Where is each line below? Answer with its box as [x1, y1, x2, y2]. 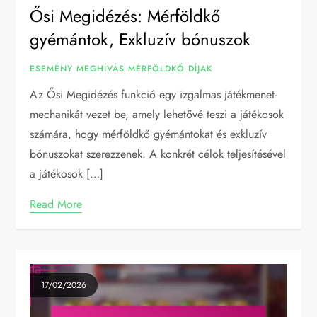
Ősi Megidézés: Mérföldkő [30, 3, 221, 28]
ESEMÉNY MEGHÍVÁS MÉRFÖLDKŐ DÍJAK [30, 62, 213, 75]
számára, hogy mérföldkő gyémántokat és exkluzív [30, 125, 267, 142]
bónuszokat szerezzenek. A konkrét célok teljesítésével [30, 145, 287, 162]
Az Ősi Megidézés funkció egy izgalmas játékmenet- [30, 86, 277, 103]
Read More [30, 195, 83, 212]
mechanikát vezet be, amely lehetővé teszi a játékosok [30, 105, 284, 122]
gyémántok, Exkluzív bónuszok [30, 26, 251, 52]
